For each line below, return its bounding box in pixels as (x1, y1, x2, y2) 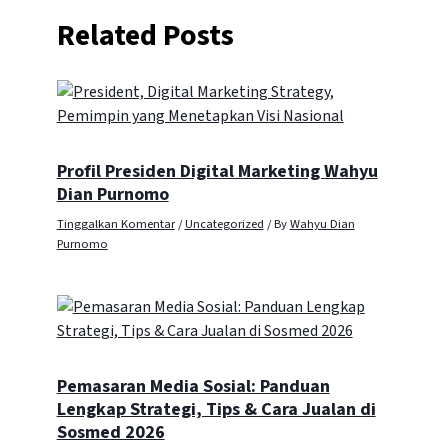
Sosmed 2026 (56, 419, 165, 446)
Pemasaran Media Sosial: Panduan (56, 373, 330, 400)
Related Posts (56, 14, 234, 58)
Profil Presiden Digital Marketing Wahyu (56, 158, 378, 185)
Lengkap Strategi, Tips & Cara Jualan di (56, 396, 376, 423)
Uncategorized (184, 215, 264, 234)
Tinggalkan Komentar (56, 215, 175, 234)
